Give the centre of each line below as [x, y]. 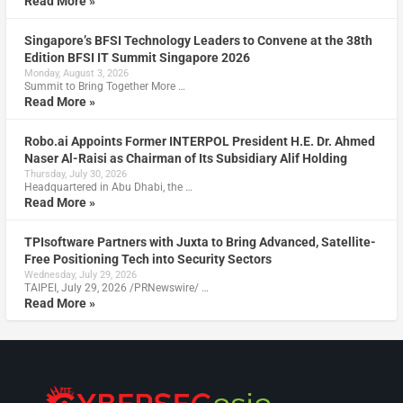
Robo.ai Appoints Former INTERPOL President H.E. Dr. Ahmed [199, 141]
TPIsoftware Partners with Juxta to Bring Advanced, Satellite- [200, 242]
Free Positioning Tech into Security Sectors [148, 259]
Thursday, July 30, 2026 [75, 174]
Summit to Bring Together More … [104, 86]
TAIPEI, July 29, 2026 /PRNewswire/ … [116, 287]
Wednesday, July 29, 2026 [80, 274]
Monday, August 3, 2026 [76, 73]
